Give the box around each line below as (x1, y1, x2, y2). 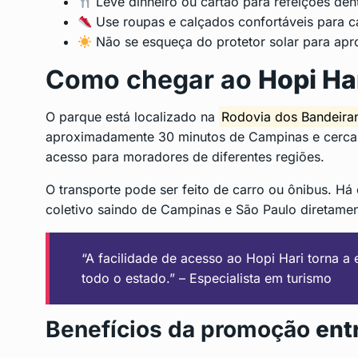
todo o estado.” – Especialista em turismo (82, 270, 332, 287)
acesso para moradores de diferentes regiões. (46, 149, 324, 165)
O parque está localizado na (46, 109, 219, 125)
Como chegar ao (46, 64, 258, 96)
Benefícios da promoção (46, 316, 316, 344)
